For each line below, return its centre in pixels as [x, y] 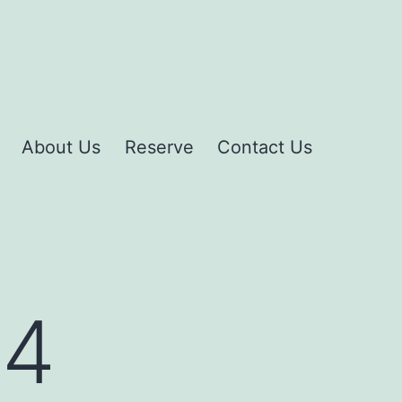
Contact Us [265, 148]
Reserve [159, 148]
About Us [61, 148]
